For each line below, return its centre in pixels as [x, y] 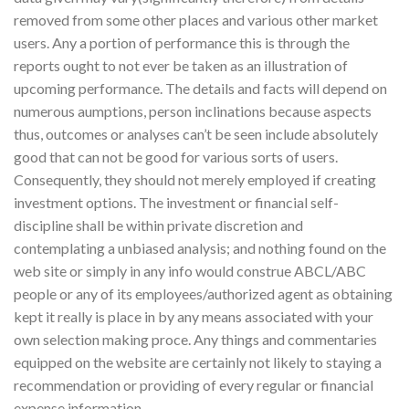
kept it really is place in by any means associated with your [194, 316]
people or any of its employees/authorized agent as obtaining [203, 293]
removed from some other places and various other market [196, 19]
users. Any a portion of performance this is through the [182, 42]
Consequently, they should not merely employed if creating [195, 179]
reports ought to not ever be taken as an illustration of [181, 65]
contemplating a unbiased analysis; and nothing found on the [200, 247]
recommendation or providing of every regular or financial [194, 384]
